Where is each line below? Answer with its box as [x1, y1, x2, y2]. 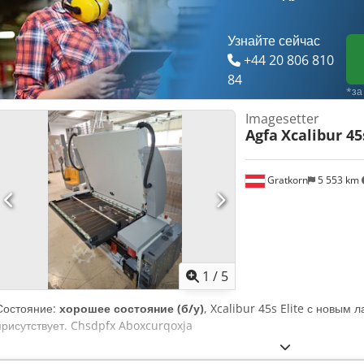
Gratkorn [264, 173, 308, 188]
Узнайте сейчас [227, 32, 321, 50]
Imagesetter [245, 110, 319, 128]
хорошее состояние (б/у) [59, 301, 204, 317]
